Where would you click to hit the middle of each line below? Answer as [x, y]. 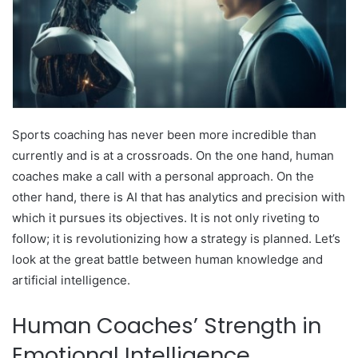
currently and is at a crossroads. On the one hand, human [173, 155]
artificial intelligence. [71, 280]
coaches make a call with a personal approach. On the [163, 176]
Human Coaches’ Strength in [167, 325]
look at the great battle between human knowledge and [167, 259]
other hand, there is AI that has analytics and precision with [179, 197]
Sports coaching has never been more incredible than [164, 134]
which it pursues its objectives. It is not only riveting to [166, 217]
